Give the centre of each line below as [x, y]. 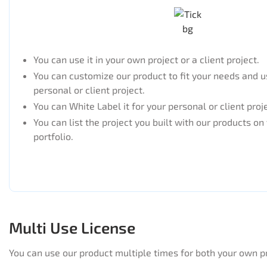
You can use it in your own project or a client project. [146, 59]
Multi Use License [72, 227]
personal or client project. [89, 90]
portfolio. [53, 136]
